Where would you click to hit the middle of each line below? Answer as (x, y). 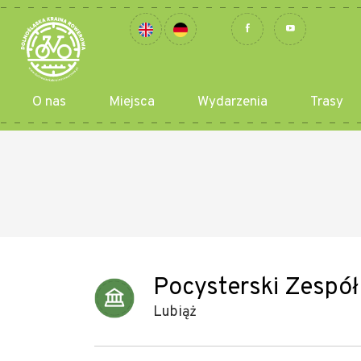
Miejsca (132, 102)
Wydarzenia (232, 102)
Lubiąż (175, 312)
